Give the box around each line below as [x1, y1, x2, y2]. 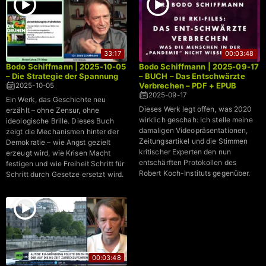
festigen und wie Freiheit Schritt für [6, 159, 125, 168]
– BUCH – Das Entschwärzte [138, 71, 245, 81]
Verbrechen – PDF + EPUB [138, 80, 237, 90]
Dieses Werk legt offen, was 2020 [138, 104, 252, 113]
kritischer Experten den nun [138, 147, 231, 156]
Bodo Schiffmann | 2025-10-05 [6, 61, 126, 71]
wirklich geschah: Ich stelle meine [138, 115, 253, 124]
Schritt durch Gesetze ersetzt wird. [6, 169, 124, 179]
